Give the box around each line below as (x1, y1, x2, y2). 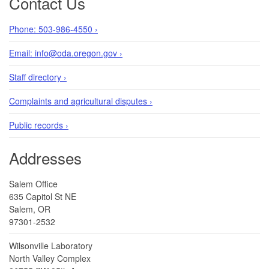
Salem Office (9, 177, 58, 190)
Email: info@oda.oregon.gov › (9, 46, 122, 59)
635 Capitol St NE (9, 190, 76, 202)
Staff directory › (9, 70, 67, 83)
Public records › (9, 118, 68, 131)
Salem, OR (9, 202, 50, 215)
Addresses (9, 146, 82, 169)
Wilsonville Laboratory (9, 239, 92, 252)
